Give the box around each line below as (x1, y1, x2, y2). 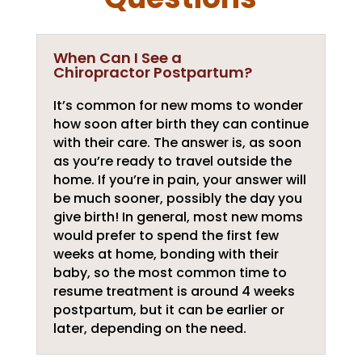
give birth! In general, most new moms (53, 208, 303, 226)
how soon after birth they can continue (53, 115, 309, 133)
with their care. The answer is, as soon (53, 133, 301, 152)
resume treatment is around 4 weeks (53, 282, 295, 301)
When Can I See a (53, 48, 182, 68)
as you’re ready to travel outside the (53, 152, 292, 170)
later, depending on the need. (53, 319, 246, 338)
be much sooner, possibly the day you (53, 189, 302, 208)
